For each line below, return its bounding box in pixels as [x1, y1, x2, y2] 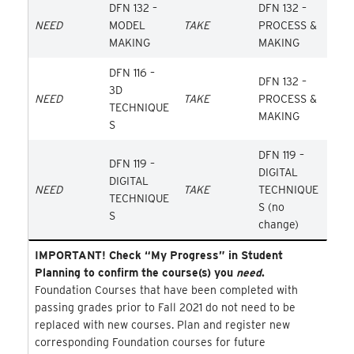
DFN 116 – [108, 66, 155, 80]
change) [258, 218, 299, 232]
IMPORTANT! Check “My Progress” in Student [34, 249, 283, 262]
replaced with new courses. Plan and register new [34, 318, 290, 332]
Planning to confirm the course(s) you [34, 266, 236, 280]
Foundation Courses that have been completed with [34, 284, 298, 297]
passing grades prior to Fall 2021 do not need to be [34, 301, 296, 314]
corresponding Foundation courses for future [34, 336, 265, 349]
